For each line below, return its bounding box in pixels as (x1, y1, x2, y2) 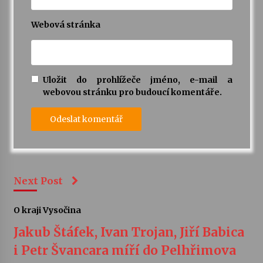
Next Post (13, 175, 63, 187)
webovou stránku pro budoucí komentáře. (42, 87, 222, 98)
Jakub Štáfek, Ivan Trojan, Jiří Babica (13, 224, 244, 241)
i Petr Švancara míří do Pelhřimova (13, 242, 236, 259)
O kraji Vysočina (13, 205, 81, 216)
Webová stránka (31, 19, 100, 31)
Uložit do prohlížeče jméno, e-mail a (42, 75, 232, 86)
